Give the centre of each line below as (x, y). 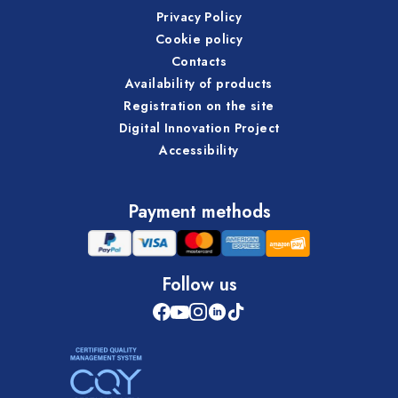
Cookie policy (199, 39)
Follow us (199, 284)
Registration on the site (199, 105)
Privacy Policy (199, 16)
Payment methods (199, 211)
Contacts (199, 61)
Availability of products (199, 83)
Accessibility (199, 150)
